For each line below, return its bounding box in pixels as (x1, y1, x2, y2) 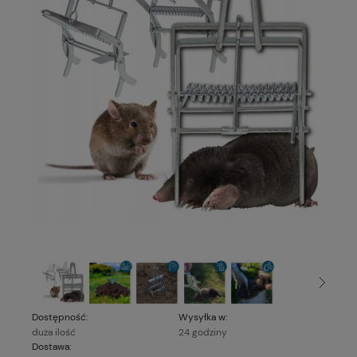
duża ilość (32, 326, 76, 339)
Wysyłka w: (178, 311, 227, 324)
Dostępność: (32, 311, 88, 324)
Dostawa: (32, 340, 71, 354)
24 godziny (178, 326, 227, 339)
